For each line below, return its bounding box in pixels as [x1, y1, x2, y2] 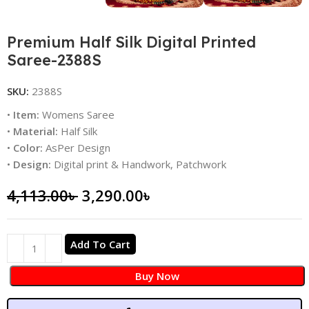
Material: [13, 124, 61, 139]
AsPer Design [46, 141, 111, 155]
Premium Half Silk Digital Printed [7, 32, 257, 52]
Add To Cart [70, 237, 131, 252]
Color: [13, 141, 46, 155]
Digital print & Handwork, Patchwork [51, 157, 227, 172]
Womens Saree [39, 108, 115, 122]
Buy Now [135, 269, 179, 283]
